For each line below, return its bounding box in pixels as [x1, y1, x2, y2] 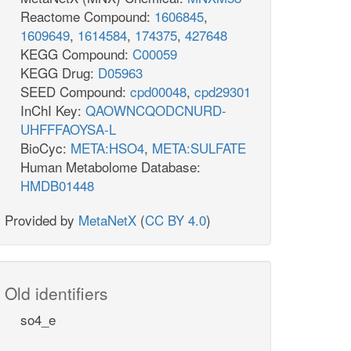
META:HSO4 [71, 138, 144, 158]
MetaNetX [78, 210, 136, 230]
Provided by [5, 210, 78, 230]
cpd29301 [194, 81, 251, 102]
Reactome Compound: [20, 6, 154, 27]
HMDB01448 [20, 175, 94, 196]
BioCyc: [20, 138, 71, 158]
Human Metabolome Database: [20, 157, 201, 177]
